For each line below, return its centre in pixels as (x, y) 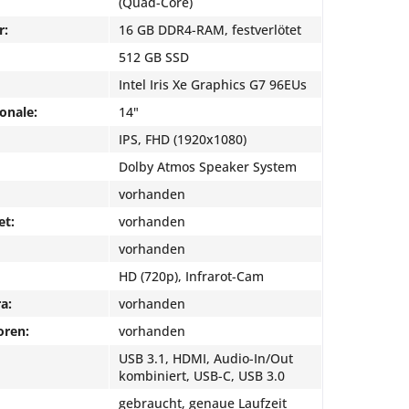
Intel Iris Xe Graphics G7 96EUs (213, 84)
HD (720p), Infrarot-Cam (191, 276)
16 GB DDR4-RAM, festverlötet (210, 30)
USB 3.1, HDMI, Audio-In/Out (206, 358)
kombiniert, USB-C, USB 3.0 (202, 376)
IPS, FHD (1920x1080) (183, 139)
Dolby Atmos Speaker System (208, 167)
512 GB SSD (154, 57)
